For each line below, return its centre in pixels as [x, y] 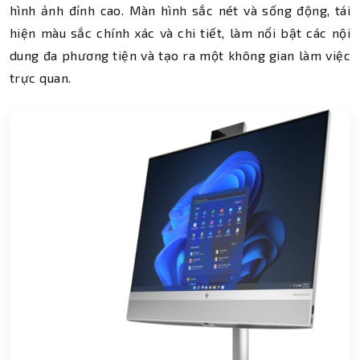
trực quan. [41, 78]
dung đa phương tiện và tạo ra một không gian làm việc [180, 55]
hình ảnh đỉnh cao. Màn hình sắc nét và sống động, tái [180, 10]
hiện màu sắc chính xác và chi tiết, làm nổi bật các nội [180, 33]
